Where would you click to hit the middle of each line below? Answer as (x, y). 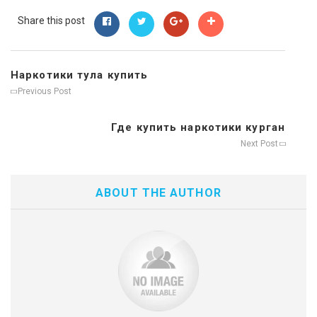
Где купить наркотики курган (198, 127)
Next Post (260, 143)
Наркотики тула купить (80, 75)
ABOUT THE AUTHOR (158, 192)
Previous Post (44, 91)
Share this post (51, 20)
